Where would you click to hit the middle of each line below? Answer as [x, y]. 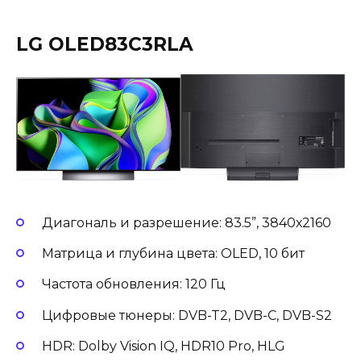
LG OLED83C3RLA [105, 45]
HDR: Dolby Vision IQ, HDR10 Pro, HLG [164, 346]
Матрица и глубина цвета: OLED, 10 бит [173, 254]
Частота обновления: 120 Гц [134, 284]
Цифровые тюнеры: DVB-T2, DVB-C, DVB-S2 [187, 315]
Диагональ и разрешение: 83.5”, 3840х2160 [187, 223]
